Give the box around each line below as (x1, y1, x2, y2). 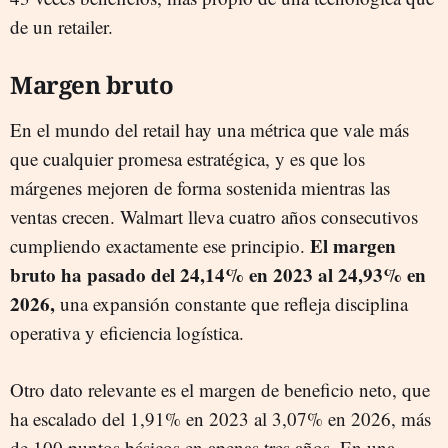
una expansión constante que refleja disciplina (55, 290, 408, 316)
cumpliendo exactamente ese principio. (10, 232, 310, 258)
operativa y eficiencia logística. (10, 319, 244, 345)
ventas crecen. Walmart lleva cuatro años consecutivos (10, 203, 418, 229)
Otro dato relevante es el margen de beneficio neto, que (10, 376, 430, 402)
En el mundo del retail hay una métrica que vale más (10, 116, 409, 142)
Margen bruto (10, 67, 173, 101)
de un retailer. (10, 13, 113, 39)
